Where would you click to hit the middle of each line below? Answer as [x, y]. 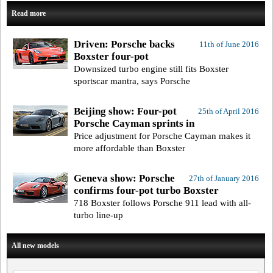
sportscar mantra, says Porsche [132, 81]
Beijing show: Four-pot [125, 112]
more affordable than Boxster [129, 148]
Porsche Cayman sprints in [134, 124]
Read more [29, 14]
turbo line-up [98, 215]
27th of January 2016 [224, 179]
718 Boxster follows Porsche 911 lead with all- [162, 203]
